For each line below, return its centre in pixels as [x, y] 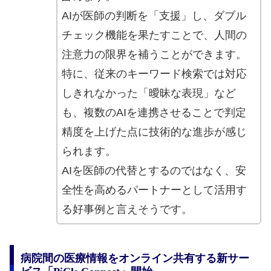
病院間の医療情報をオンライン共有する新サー [135, 258]
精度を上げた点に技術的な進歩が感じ [154, 132]
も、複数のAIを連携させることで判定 [154, 112]
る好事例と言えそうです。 [127, 209]
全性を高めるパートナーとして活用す [154, 190]
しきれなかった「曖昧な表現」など [149, 93]
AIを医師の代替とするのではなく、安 [154, 170]
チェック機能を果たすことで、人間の [154, 35]
